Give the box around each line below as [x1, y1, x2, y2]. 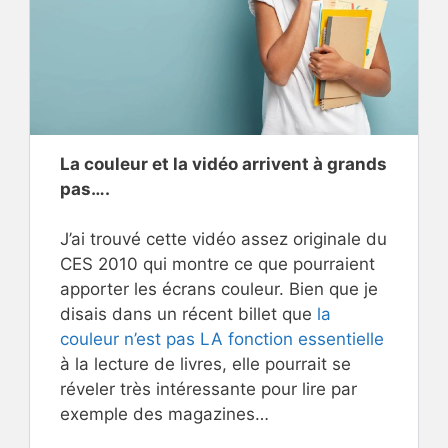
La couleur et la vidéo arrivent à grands [60, 153, 387, 174]
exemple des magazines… [60, 404, 269, 425]
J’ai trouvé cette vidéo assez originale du [60, 229, 387, 250]
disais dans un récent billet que [60, 304, 317, 325]
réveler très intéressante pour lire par [60, 379, 357, 400]
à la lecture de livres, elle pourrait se [60, 354, 351, 375]
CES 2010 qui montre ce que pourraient [60, 254, 375, 275]
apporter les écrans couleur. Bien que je [60, 279, 378, 300]
